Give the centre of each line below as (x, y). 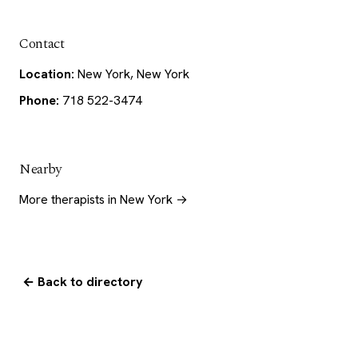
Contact (42, 44)
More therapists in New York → (103, 200)
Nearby (40, 169)
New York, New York (132, 74)
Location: (47, 74)
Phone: (39, 101)
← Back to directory (82, 281)
